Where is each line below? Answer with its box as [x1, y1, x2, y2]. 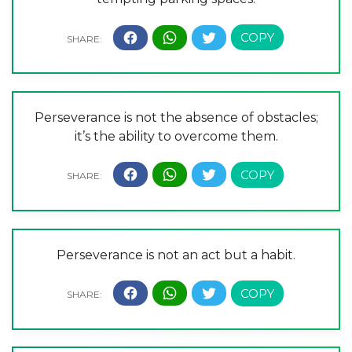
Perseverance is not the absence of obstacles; [34, 109, 318, 125]
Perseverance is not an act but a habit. [57, 247, 295, 262]
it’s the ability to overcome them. [74, 128, 278, 144]
